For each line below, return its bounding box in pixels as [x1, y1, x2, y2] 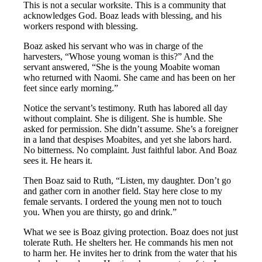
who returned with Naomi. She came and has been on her [23, 72, 236, 82]
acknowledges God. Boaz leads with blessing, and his [23, 10, 222, 20]
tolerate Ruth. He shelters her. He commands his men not [23, 237, 233, 247]
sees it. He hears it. [23, 155, 93, 166]
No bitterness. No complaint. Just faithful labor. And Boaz [23, 144, 237, 155]
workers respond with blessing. [23, 20, 139, 31]
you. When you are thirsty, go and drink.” [23, 206, 177, 217]
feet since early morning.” [23, 82, 119, 93]
